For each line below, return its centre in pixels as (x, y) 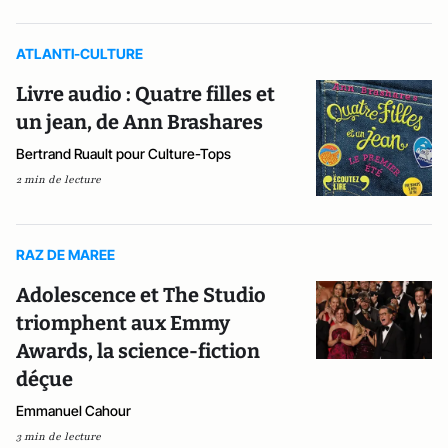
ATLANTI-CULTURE (79, 53)
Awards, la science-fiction (138, 351)
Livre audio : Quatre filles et (145, 94)
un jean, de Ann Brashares (139, 122)
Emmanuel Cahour (73, 411)
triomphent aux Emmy (123, 323)
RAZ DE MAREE (65, 255)
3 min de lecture (58, 437)
